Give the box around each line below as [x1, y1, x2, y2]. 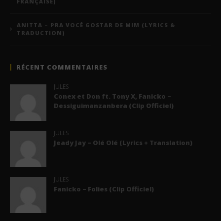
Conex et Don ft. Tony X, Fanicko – [53, 91, 171, 101]
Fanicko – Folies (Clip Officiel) [53, 184, 154, 193]
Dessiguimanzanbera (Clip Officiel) [53, 101, 174, 110]
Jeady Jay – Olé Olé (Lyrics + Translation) [53, 138, 192, 147]
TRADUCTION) [17, 29, 65, 37]
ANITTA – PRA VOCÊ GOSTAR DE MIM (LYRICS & [17, 21, 175, 29]
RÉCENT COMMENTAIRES [16, 62, 108, 72]
